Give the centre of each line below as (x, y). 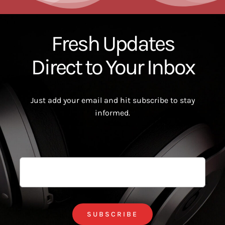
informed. (113, 113)
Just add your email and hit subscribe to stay (113, 100)
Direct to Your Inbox (113, 67)
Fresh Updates (113, 44)
